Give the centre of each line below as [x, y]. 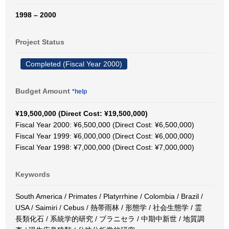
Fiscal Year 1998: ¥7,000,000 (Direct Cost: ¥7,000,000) [105, 147]
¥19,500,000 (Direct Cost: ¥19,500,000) [82, 113]
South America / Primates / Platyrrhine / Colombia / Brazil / [109, 196]
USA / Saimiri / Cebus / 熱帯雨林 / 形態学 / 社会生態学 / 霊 [109, 208]
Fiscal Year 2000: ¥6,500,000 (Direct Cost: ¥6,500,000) [105, 125]
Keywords [33, 174]
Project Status [40, 42]
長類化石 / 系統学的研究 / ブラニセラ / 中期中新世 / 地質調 [110, 219]
